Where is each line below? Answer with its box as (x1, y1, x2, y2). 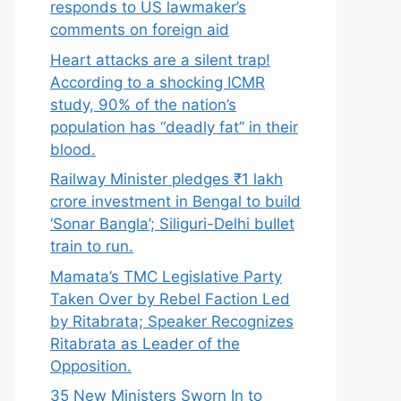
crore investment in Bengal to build (50, 192, 301, 210)
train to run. (50, 237, 133, 255)
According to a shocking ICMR (50, 73, 265, 91)
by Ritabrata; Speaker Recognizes (50, 311, 294, 330)
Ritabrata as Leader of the (50, 334, 240, 353)
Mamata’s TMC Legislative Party (50, 267, 282, 286)
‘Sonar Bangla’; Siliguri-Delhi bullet (50, 215, 294, 233)
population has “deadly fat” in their (50, 117, 298, 136)
